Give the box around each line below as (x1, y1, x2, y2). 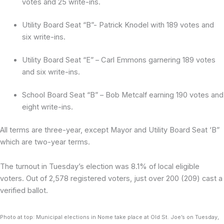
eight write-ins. (21, 102, 75, 111)
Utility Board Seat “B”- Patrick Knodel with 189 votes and (21, 20, 214, 29)
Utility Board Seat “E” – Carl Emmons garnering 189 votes (21, 55, 215, 64)
